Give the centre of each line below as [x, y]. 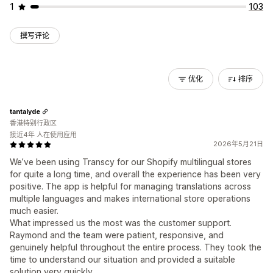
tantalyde [25, 111]
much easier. [34, 211]
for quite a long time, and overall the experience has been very [135, 174]
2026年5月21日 [238, 144]
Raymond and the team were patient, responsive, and [117, 235]
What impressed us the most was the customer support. [121, 223]
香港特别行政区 [33, 123]
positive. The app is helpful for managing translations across [130, 186]
